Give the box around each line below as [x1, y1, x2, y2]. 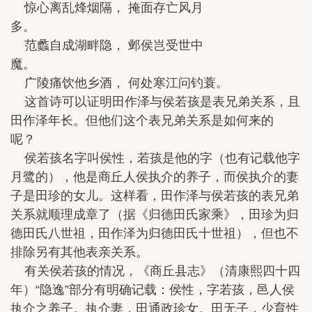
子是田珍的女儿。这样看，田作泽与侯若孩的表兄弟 [10, 188, 299, 203]
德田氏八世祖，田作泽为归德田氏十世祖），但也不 [10, 226, 299, 240]
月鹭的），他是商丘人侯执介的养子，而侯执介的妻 [10, 169, 299, 184]
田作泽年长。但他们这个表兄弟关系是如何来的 [10, 113, 274, 127]
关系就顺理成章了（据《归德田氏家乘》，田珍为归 [10, 207, 299, 221]
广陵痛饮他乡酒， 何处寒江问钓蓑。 [10, 75, 228, 90]
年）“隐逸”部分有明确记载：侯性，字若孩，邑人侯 [10, 282, 295, 297]
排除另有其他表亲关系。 [10, 244, 159, 259]
